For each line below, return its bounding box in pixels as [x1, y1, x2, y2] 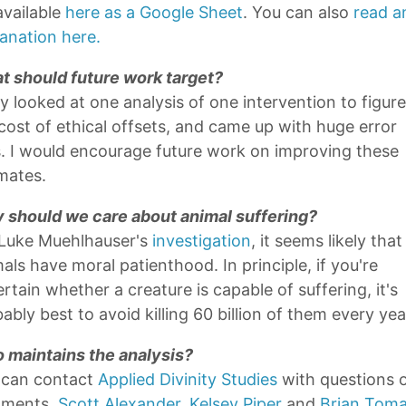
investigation [152, 231, 251, 250]
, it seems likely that [251, 231, 402, 250]
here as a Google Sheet [65, 3, 243, 22]
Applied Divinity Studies [98, 370, 277, 389]
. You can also [243, 3, 353, 22]
